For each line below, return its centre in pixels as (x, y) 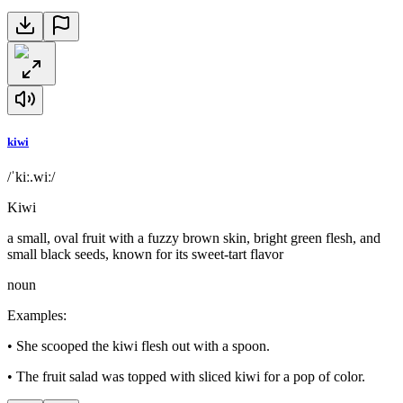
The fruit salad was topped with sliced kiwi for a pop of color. (191, 377)
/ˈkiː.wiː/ (31, 177)
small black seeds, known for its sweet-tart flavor (145, 255)
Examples (35, 316)
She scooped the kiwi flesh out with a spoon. (143, 346)
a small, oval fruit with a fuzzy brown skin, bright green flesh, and (194, 238)
